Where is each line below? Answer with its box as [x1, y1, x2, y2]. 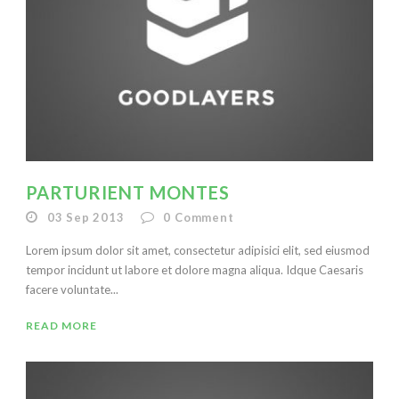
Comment [175, 209, 234, 224]
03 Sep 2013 [46, 209, 125, 224]
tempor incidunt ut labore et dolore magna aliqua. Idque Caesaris [26, 262, 363, 277]
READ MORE [26, 318, 97, 332]
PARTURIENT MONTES [26, 181, 230, 203]
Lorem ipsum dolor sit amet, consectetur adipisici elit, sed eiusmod [26, 242, 370, 257]
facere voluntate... [26, 281, 118, 297]
